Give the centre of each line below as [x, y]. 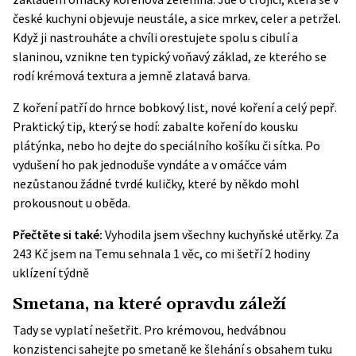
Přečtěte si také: [58, 234]
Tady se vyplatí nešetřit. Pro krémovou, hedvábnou [149, 330]
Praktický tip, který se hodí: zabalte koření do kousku [155, 126]
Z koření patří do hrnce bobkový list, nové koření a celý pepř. [175, 107]
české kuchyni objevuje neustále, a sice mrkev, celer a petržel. [177, 18]
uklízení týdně [51, 273]
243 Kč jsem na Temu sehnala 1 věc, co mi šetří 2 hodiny [161, 253]
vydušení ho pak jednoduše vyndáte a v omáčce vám [150, 164]
